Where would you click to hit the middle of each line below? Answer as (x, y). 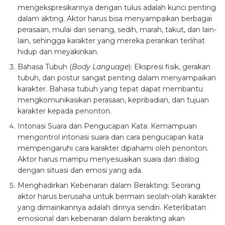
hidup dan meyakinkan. (58, 52)
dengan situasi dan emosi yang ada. (80, 171)
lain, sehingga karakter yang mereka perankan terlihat (111, 41)
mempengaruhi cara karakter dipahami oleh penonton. (113, 148)
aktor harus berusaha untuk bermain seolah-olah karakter (117, 197)
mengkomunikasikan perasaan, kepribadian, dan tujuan (113, 100)
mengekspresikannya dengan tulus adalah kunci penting (117, 8)
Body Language (100, 67)
